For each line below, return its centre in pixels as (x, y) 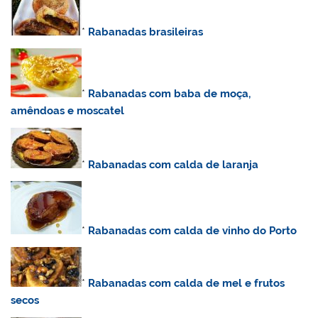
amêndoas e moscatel (68, 111)
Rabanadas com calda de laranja (174, 164)
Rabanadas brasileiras (146, 32)
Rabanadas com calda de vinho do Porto (193, 230)
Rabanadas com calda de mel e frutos (187, 284)
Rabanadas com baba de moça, (170, 94)
